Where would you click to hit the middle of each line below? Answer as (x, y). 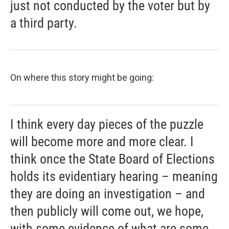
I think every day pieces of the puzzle (107, 124)
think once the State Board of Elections (112, 159)
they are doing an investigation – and (108, 194)
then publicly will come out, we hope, (107, 211)
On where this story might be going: (82, 78)
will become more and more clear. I (102, 142)
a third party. (44, 23)
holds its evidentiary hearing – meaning (114, 177)
